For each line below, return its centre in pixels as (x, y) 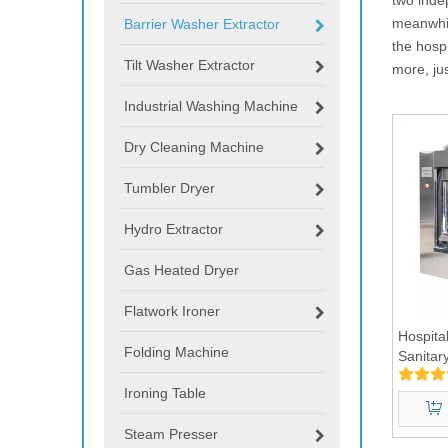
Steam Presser (171, 433)
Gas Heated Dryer (181, 269)
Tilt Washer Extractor (189, 64)
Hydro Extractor (173, 228)
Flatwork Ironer (172, 310)
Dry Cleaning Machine (194, 146)
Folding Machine (176, 351)
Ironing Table (165, 392)
